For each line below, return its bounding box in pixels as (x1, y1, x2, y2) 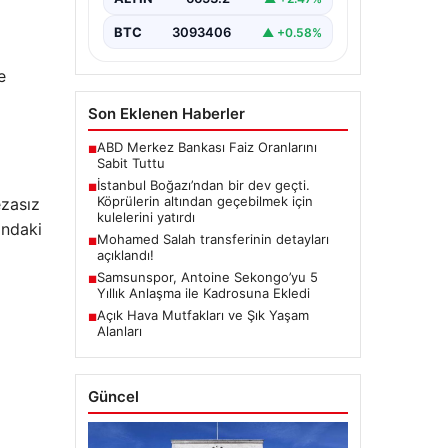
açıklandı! (96, 247, 154, 264)
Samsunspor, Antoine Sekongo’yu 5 (96, 269, 318, 286)
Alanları (96, 323, 142, 340)
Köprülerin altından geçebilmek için (96, 193, 313, 210)
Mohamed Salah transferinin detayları (96, 231, 329, 248)
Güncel (87, 387, 139, 407)
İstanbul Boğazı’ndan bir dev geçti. (96, 177, 310, 194)
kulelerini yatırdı (96, 209, 195, 226)
